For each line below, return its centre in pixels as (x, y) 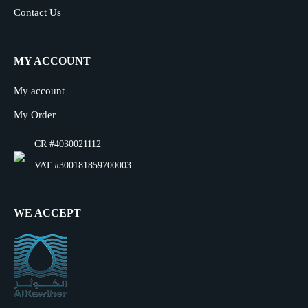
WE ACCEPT (47, 213)
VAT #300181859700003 (83, 165)
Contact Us (37, 12)
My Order (35, 115)
